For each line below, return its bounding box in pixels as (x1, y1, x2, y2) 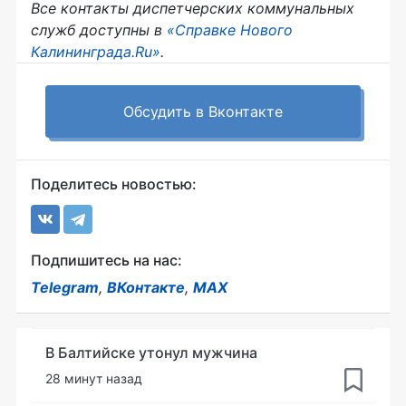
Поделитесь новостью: (31, 174, 197, 193)
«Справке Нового (167, 20, 293, 39)
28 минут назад (45, 370, 142, 386)
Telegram (31, 277, 99, 296)
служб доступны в (31, 20, 167, 39)
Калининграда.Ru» (31, 42, 160, 61)
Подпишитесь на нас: (31, 250, 182, 269)
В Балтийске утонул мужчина (45, 343, 257, 362)
